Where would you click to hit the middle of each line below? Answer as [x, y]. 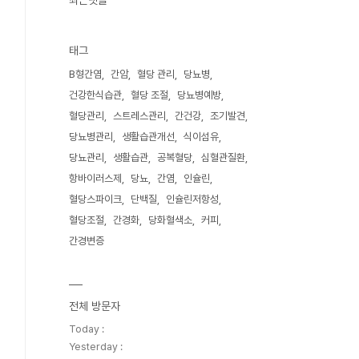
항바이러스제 [95, 178]
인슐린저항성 [192, 199]
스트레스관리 [139, 116]
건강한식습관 [95, 95]
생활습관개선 [148, 137]
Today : [87, 329]
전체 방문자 [95, 306]
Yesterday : [96, 347]
